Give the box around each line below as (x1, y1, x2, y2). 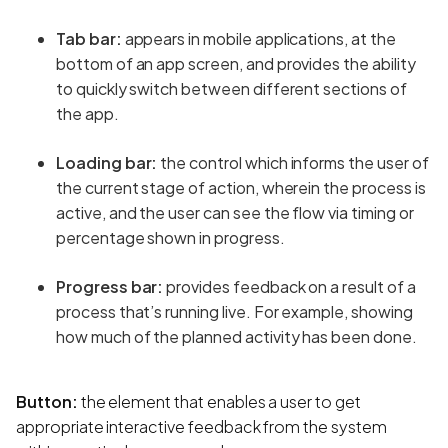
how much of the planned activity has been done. (56, 325, 417, 347)
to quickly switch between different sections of (56, 77, 407, 99)
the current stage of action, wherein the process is (56, 176, 426, 198)
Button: (16, 390, 78, 412)
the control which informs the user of (157, 151, 429, 173)
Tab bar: (56, 27, 122, 49)
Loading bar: (56, 151, 158, 173)
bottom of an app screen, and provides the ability (56, 52, 416, 74)
